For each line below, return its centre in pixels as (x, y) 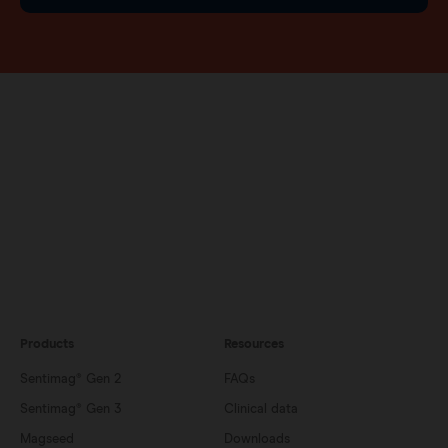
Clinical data (261, 409)
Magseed (47, 439)
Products (47, 344)
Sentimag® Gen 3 (71, 409)
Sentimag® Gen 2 (70, 379)
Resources (254, 344)
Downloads (257, 439)
